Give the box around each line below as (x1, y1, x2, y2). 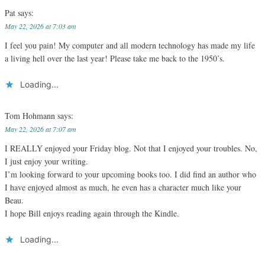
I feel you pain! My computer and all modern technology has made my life (5, 40, 255, 51)
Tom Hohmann (5, 110, 57, 122)
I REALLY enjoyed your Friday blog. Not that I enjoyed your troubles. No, (5, 143, 257, 154)
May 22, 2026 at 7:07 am (5, 124, 76, 134)
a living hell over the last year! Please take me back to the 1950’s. (5, 53, 225, 64)
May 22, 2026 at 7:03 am (5, 21, 76, 31)
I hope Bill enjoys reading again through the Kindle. (5, 208, 179, 219)
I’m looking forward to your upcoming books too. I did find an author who (5, 169, 256, 180)
